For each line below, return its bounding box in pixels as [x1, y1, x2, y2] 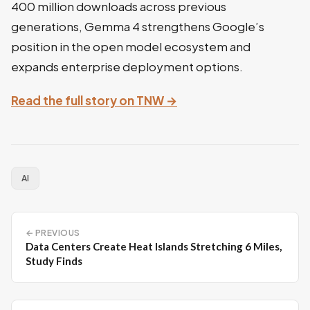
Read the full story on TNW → [11, 92, 177, 108]
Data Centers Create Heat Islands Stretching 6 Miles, [26, 239, 282, 253]
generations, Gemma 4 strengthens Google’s [11, 18, 264, 34]
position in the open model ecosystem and [11, 38, 250, 54]
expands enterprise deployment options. [11, 58, 243, 74]
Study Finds [26, 254, 82, 267]
